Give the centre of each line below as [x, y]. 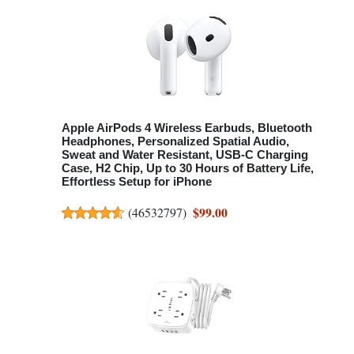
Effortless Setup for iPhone [137, 181]
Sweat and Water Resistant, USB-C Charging [185, 154]
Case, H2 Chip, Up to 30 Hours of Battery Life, [188, 168]
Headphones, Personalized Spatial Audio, [175, 141]
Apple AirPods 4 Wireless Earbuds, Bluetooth [187, 127]
